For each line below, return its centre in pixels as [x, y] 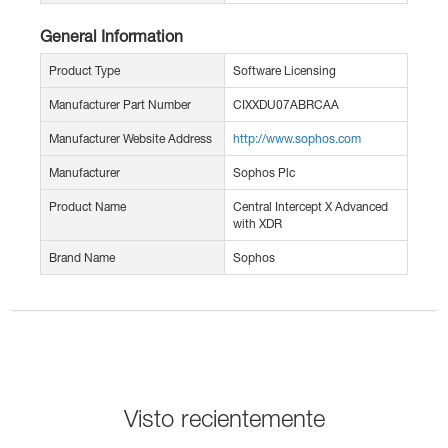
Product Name [87, 207]
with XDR [257, 224]
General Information [111, 36]
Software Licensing [284, 71]
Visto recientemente [224, 418]
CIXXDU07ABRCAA [286, 105]
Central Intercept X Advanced [310, 207]
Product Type [84, 71]
